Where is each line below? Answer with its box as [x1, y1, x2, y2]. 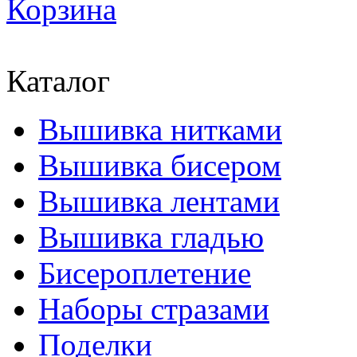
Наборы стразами [38, 292, 269, 326]
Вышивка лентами [38, 184, 280, 218]
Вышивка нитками [38, 112, 282, 147]
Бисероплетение [38, 256, 251, 290]
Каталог [6, 64, 110, 98]
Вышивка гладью [38, 220, 264, 254]
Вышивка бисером [38, 148, 281, 182]
